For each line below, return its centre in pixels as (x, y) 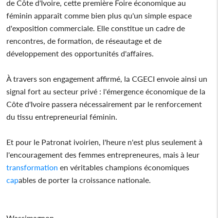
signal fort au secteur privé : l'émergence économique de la (106, 91)
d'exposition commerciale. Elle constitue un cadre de (96, 28)
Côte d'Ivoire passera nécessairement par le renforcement (104, 104)
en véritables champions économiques (124, 167)
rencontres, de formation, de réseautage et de (84, 40)
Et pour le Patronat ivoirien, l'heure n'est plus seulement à (105, 142)
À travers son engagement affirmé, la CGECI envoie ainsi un (107, 78)
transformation (32, 167)
